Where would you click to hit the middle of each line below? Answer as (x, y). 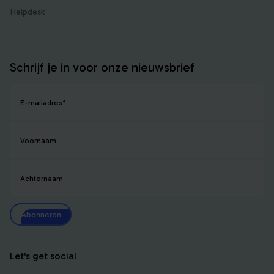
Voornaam (38, 141)
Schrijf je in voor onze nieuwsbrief (102, 68)
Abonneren (41, 214)
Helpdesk (27, 12)
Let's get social (43, 256)
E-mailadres (41, 103)
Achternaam (42, 179)
